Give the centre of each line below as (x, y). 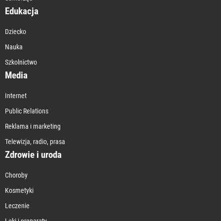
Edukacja (22, 11)
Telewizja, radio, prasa (35, 141)
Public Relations (27, 111)
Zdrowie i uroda (33, 154)
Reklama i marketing (33, 126)
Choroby (16, 175)
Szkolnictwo (21, 62)
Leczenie (17, 205)
